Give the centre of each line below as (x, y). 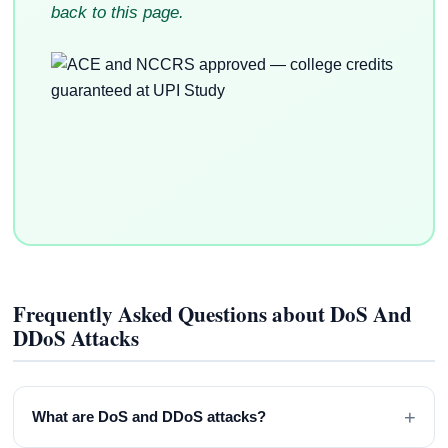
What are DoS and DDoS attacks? (149, 417)
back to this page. (117, 13)
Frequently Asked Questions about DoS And (213, 313)
